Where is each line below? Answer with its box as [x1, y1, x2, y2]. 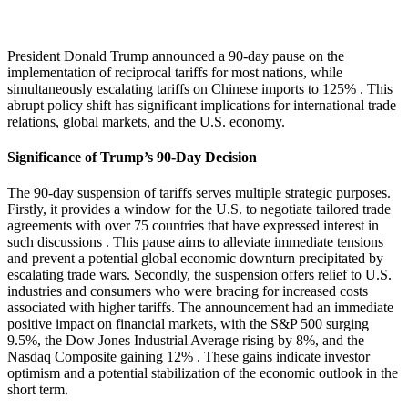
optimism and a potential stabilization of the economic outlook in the [7, 365, 398, 382]
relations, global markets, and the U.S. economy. [7, 113, 285, 129]
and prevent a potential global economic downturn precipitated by [7, 250, 383, 267]
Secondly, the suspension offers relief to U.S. [134, 267, 392, 283]
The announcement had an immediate [178, 300, 393, 316]
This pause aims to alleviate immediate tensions [113, 234, 383, 250]
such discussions [7, 234, 102, 250]
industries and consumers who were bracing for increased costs [7, 283, 368, 300]
